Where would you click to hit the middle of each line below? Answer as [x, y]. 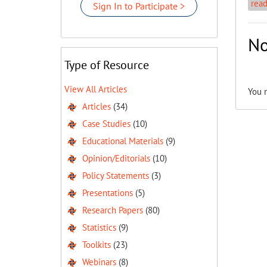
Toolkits [97, 245]
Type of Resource [107, 65]
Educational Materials [123, 141]
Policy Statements [116, 176]
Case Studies [106, 124]
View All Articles [96, 89]
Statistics [99, 227]
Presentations [108, 193]
